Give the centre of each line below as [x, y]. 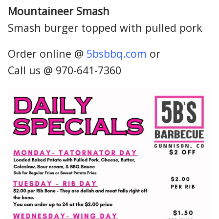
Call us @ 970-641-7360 [65, 70]
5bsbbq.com [117, 53]
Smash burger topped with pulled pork [105, 28]
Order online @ [47, 53]
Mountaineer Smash [59, 11]
